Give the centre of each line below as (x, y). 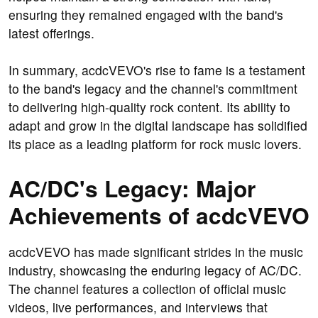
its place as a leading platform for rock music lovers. (155, 144)
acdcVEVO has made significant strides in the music (156, 252)
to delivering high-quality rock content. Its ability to (149, 107)
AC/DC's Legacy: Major (132, 188)
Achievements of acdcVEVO (159, 215)
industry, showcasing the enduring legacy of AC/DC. (155, 270)
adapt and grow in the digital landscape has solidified (158, 126)
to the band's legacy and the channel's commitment (153, 89)
